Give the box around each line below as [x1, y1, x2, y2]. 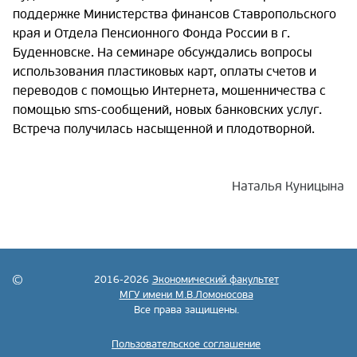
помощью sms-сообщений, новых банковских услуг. [13, 102, 322, 119]
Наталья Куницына [232, 178, 344, 195]
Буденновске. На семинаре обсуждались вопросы [13, 45, 312, 61]
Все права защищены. [133, 304, 239, 317]
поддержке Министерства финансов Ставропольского [13, 6, 336, 23]
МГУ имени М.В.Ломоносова [119, 288, 253, 302]
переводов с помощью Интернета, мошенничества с [13, 83, 326, 100]
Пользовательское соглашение [112, 338, 261, 351]
